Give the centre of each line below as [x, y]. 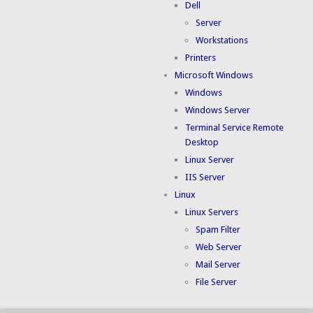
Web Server [219, 247]
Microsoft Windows [214, 75]
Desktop [202, 143]
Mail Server [218, 265]
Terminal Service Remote [235, 128]
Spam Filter [218, 230]
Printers [201, 58]
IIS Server [205, 177]
